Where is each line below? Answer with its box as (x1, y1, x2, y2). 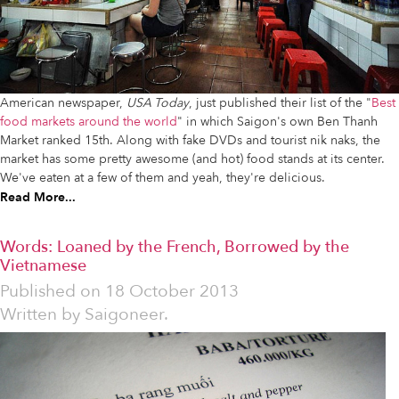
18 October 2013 (105, 280, 239, 304)
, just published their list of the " (189, 94, 371, 112)
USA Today (126, 94, 189, 112)
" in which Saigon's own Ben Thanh (177, 113, 378, 131)
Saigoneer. (85, 303, 168, 327)
